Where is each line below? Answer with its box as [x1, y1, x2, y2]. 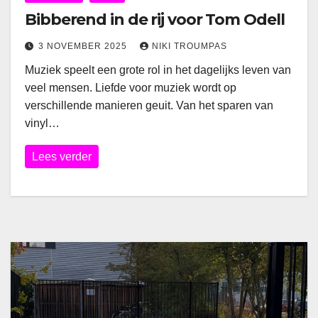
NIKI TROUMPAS [152, 41, 227, 52]
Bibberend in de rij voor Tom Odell [25, 10, 285, 30]
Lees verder [32, 150, 92, 163]
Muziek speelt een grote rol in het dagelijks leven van [25, 64, 291, 77]
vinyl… [25, 117, 60, 130]
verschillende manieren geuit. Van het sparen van [25, 99, 273, 112]
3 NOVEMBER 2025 [38, 41, 130, 52]
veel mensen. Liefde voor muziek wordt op [25, 82, 236, 94]
